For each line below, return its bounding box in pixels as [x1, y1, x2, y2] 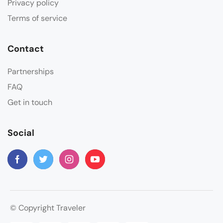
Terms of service [7, 12, 67, 23]
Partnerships [7, 66, 54, 77]
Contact [7, 42, 44, 55]
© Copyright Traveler [10, 202, 86, 213]
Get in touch [7, 97, 52, 108]
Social [7, 126, 34, 139]
